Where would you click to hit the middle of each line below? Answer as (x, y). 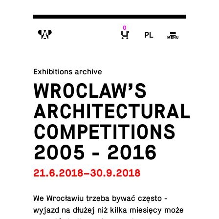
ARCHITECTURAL (112, 111)
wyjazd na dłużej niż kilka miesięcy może (109, 210)
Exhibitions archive (68, 72)
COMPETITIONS (105, 132)
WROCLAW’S (90, 91)
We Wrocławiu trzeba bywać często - (100, 198)
